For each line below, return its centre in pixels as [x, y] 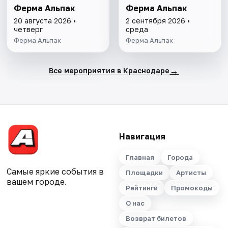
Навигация [142, 137]
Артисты [191, 173]
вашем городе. [37, 182]
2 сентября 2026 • [158, 21]
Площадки [144, 173]
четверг [28, 30]
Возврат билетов [156, 219]
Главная [140, 158]
